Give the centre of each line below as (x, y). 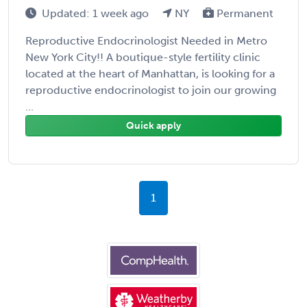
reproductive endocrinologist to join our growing (151, 90)
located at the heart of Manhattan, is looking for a (150, 73)
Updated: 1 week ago (97, 13)
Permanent (244, 13)
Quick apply (153, 125)
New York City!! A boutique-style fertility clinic (143, 57)
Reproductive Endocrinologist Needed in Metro (146, 40)
